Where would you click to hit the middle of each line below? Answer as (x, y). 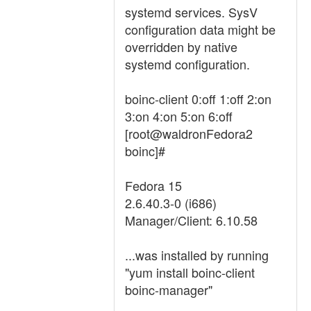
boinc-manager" (169, 289)
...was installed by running (197, 255)
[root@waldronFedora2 (189, 133)
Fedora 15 (153, 185)
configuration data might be (200, 29)
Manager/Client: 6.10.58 (191, 220)
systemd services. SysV (191, 12)
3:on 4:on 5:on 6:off (179, 116)
